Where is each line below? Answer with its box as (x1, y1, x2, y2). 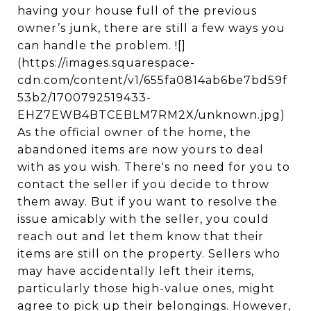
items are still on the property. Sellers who (17, 247, 280, 260)
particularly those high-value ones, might (17, 282, 275, 295)
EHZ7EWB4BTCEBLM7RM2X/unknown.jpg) (17, 108, 285, 121)
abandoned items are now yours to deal (17, 143, 264, 156)
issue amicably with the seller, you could (17, 212, 269, 226)
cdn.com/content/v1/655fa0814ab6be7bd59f (17, 74, 287, 87)
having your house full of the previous (17, 4, 257, 17)
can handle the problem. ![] (17, 39, 186, 52)
